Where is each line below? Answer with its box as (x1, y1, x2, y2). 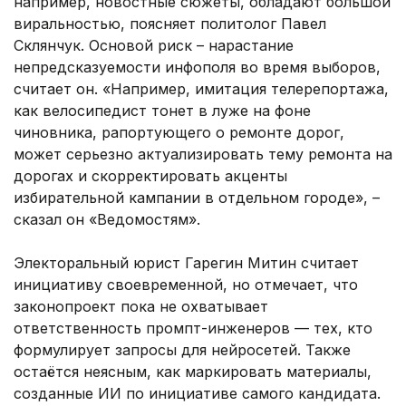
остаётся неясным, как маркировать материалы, (14, 362, 372, 382)
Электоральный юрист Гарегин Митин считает (14, 254, 359, 273)
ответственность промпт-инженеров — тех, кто (14, 319, 372, 338)
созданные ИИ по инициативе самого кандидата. (14, 384, 381, 403)
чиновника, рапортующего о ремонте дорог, (14, 123, 344, 142)
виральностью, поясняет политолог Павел (14, 14, 326, 34)
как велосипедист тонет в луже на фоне (14, 101, 311, 121)
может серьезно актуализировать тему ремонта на (14, 145, 392, 164)
